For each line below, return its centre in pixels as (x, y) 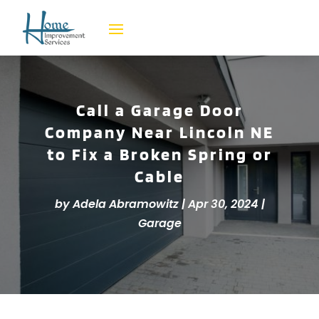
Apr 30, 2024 (223, 204)
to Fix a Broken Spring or (159, 155)
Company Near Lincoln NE (159, 132)
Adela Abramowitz (125, 204)
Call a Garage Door (159, 110)
